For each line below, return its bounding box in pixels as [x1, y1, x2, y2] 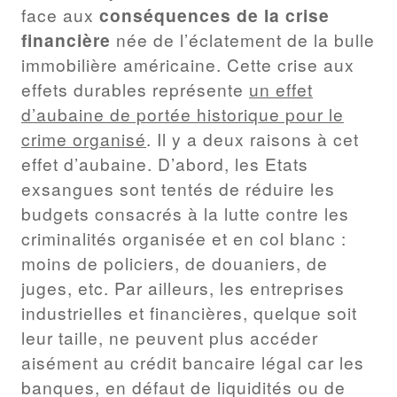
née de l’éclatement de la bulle [111, 27, 375, 51]
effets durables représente [21, 76, 249, 101]
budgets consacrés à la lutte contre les [21, 200, 349, 225]
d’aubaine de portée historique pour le [21, 101, 344, 126]
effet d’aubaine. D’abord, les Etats [21, 151, 308, 175]
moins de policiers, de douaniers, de [21, 250, 328, 275]
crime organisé [21, 126, 146, 151]
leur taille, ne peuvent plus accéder [21, 324, 318, 349]
